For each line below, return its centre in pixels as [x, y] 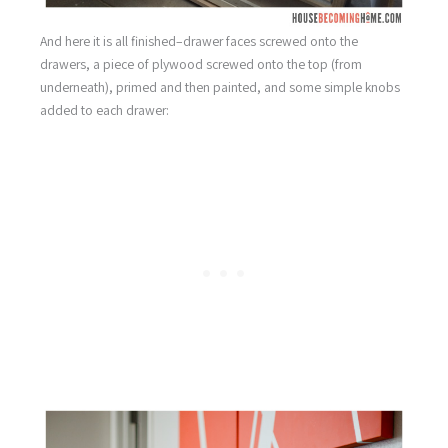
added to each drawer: [104, 109]
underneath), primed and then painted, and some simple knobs [220, 86]
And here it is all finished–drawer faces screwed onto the [199, 40]
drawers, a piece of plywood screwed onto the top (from [201, 63]
